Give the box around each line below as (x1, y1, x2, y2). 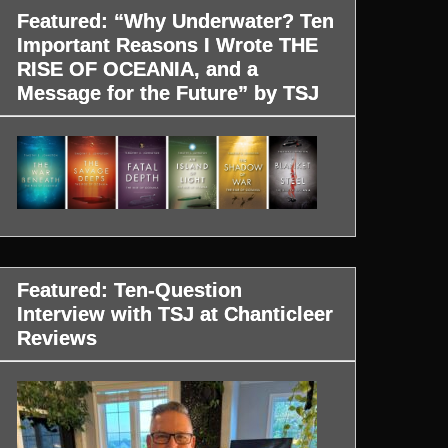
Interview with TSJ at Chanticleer (17, 302, 334, 325)
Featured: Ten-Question (17, 278, 243, 301)
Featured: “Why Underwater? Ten (17, 10, 335, 33)
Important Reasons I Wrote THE (17, 34, 319, 57)
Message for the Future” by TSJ (17, 82, 320, 105)
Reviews (17, 326, 98, 349)
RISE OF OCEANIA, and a (17, 58, 259, 81)
